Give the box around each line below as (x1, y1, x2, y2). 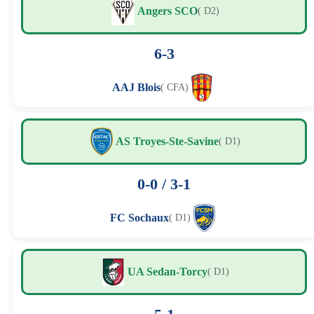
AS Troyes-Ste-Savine (116, 135, 219, 147)
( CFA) (160, 81, 189, 93)
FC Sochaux (109, 211, 169, 224)
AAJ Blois (111, 81, 161, 93)
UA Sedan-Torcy (127, 265, 207, 278)
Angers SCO (137, 4, 198, 17)
